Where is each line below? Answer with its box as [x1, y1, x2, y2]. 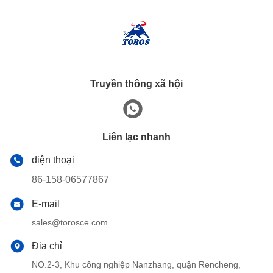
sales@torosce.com [32, 218, 108, 228]
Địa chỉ [32, 241, 62, 252]
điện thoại [32, 155, 74, 166]
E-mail [32, 199, 60, 210]
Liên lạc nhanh [102, 132, 171, 143]
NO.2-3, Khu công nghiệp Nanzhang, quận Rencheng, [32, 260, 241, 270]
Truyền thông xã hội [90, 79, 183, 90]
